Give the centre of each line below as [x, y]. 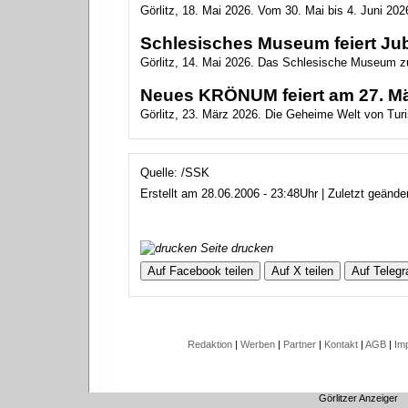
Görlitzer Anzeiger [358, 398]
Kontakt [341, 344]
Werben [258, 344]
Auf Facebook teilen [200, 271]
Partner [300, 344]
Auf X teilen [302, 271]
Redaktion [210, 344]
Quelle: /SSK [174, 173]
